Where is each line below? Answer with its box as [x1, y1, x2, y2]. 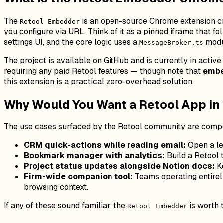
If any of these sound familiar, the [4, 200, 127, 211]
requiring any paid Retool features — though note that [4, 65, 203, 76]
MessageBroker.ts [139, 38, 203, 46]
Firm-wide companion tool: [24, 171, 133, 182]
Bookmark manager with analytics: [24, 150, 165, 161]
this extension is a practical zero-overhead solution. [4, 76, 194, 87]
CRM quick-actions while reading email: [24, 140, 186, 151]
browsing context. [24, 182, 88, 193]
